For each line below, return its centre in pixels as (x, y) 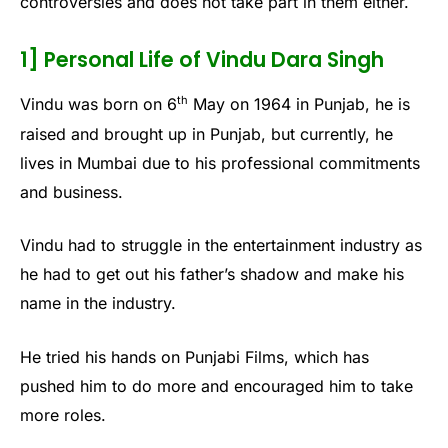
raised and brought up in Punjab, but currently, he (206, 133)
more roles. (63, 414)
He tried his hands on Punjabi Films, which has (194, 356)
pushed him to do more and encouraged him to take (216, 385)
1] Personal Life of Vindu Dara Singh (202, 59)
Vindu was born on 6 (98, 104)
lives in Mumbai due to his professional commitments (220, 162)
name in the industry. (98, 303)
